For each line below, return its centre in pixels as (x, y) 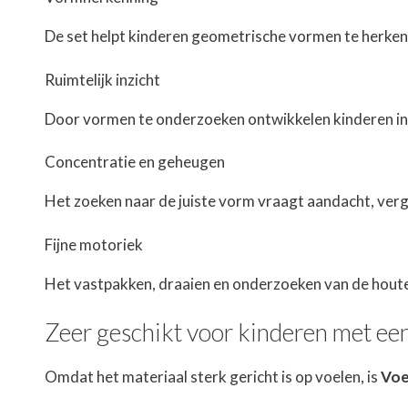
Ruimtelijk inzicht (102, 79)
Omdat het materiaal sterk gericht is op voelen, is (213, 377)
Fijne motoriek (94, 244)
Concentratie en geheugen (135, 162)
